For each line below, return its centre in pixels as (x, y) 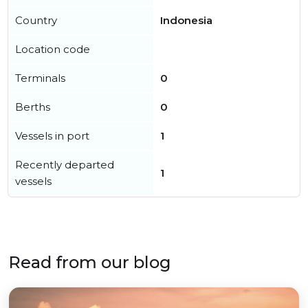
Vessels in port (52, 136)
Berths (33, 107)
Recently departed (65, 165)
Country (36, 20)
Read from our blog (90, 262)
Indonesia (186, 20)
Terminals (40, 78)
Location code (53, 49)
